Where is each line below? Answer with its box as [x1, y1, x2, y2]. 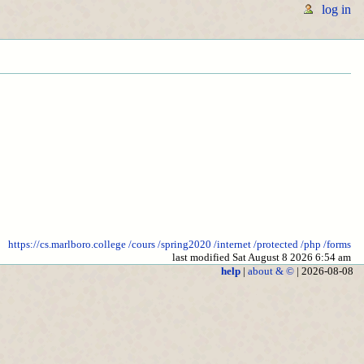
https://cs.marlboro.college [8, 238, 126, 251]
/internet [214, 238, 251, 251]
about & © [247, 265, 294, 278]
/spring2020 [158, 238, 211, 251]
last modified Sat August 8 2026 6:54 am [172, 251, 351, 264]
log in [321, 2, 351, 16]
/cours [128, 238, 155, 251]
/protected [253, 238, 298, 251]
